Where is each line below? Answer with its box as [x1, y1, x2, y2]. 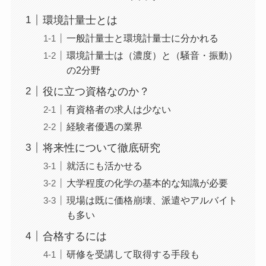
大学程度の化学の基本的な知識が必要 [66, 177, 228, 188]
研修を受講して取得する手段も [66, 248, 199, 259]
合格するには [42, 230, 107, 242]
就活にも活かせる [66, 160, 142, 171]
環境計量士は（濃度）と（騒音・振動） [66, 49, 237, 61]
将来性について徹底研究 [42, 141, 160, 154]
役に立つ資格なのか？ [42, 85, 150, 97]
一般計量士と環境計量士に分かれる [66, 32, 218, 43]
